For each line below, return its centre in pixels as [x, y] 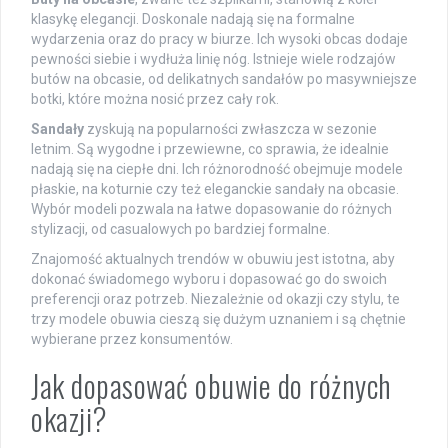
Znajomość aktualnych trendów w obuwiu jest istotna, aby [213, 259]
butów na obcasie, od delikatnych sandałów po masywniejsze [224, 79]
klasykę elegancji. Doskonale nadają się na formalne [193, 19]
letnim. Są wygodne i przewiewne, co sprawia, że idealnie [210, 149]
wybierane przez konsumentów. [132, 339]
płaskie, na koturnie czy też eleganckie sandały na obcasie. [215, 189]
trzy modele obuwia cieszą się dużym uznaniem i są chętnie [218, 319]
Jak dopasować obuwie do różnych [211, 386]
